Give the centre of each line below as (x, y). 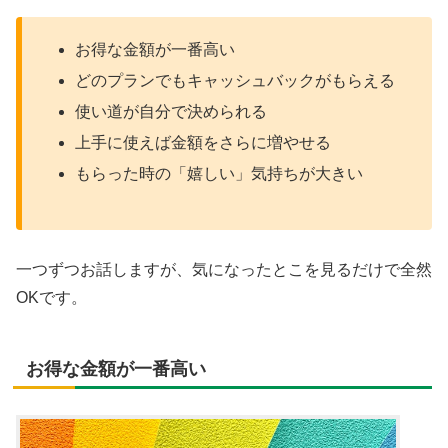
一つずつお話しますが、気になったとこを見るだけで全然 (224, 269)
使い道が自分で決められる (171, 112)
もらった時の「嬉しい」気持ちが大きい (219, 174)
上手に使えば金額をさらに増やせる (203, 143)
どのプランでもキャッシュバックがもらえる (235, 80)
